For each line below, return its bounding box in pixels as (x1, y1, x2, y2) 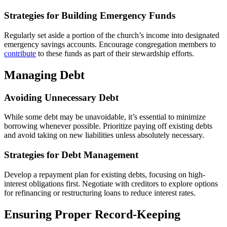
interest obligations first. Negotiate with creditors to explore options (4, 179, 218, 188)
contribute (4, 49, 36, 58)
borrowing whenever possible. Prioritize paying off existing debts (4, 122, 212, 131)
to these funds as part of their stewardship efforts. (36, 49, 194, 58)
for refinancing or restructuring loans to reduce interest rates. (4, 188, 196, 197)
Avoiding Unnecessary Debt (4, 92, 119, 103)
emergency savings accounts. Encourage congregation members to (4, 40, 216, 49)
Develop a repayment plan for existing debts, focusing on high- (4, 170, 205, 179)
